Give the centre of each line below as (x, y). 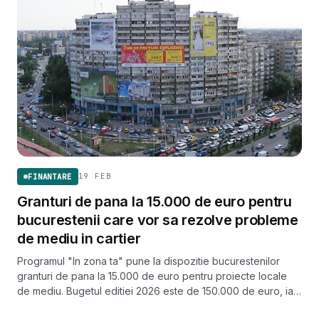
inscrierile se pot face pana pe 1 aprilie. (109, 305)
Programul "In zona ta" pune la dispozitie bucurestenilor (148, 261)
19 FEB (95, 176)
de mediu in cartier (79, 238)
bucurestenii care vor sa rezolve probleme (158, 220)
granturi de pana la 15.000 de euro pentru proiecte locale (152, 276)
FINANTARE (50, 176)
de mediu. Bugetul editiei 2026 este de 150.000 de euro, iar (157, 291)
